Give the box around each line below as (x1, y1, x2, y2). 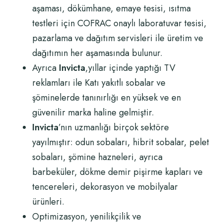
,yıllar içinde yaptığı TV (85, 61, 175, 74)
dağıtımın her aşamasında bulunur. (32, 47, 163, 59)
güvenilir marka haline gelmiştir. (32, 106, 154, 119)
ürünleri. (32, 195, 64, 208)
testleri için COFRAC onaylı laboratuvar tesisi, (32, 17, 207, 30)
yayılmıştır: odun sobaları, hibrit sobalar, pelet (32, 136, 209, 149)
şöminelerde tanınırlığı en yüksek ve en (32, 91, 181, 104)
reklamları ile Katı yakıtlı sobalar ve (32, 76, 166, 89)
